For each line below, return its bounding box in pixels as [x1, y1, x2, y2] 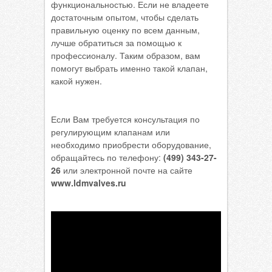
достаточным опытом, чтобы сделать [51, 11, 199, 23]
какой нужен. [51, 75, 102, 87]
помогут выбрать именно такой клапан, [51, 62, 208, 74]
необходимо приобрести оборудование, [51, 138, 211, 151]
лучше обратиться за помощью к [51, 36, 182, 49]
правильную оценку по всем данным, [51, 24, 200, 36]
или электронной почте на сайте [61, 164, 192, 176]
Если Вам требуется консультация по [51, 113, 200, 125]
